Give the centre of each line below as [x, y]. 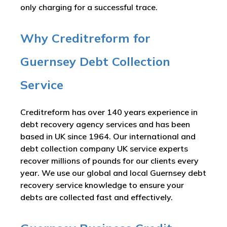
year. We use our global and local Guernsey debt [113, 173]
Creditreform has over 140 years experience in [109, 112]
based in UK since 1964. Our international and [108, 136]
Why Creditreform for [85, 38]
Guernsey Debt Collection [95, 61]
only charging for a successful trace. [89, 7]
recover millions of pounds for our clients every [109, 161]
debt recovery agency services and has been [105, 124]
